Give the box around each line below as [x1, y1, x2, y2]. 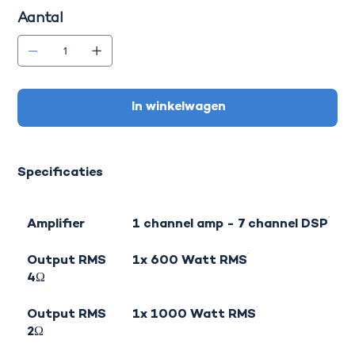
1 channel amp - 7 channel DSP [132, 218, 329, 232]
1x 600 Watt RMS [132, 254, 248, 269]
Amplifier [27, 218, 86, 232]
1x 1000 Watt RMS [132, 308, 257, 323]
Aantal [17, 11, 64, 27]
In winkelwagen [131, 101, 226, 115]
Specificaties [17, 166, 104, 181]
